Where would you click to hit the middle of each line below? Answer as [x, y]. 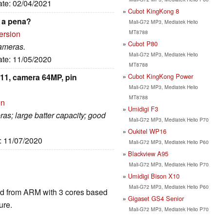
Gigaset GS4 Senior [156, 198]
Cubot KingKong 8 [154, 11]
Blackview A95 [148, 153]
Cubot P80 [143, 43]
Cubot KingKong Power [161, 76]
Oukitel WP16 [147, 131]
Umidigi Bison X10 [154, 176]
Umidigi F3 [143, 109]
